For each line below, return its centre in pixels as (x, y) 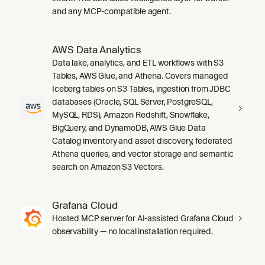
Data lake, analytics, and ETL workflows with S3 (138, 62)
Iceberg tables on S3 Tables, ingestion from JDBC (141, 88)
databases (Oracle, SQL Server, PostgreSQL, (132, 101)
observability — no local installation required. (132, 231)
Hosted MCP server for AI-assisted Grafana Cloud (143, 218)
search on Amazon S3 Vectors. (108, 167)
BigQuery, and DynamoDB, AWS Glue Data (129, 127)
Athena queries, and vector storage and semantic (143, 153)
